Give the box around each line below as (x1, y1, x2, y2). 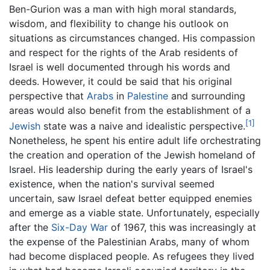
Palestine (127, 89, 168, 102)
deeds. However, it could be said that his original (9, 75, 232, 87)
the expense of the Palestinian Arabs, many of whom (9, 236, 250, 248)
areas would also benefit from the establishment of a (9, 104, 251, 116)
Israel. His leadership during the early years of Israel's (9, 163, 253, 176)
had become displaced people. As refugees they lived (9, 250, 254, 263)
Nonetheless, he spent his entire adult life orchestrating (9, 134, 261, 147)
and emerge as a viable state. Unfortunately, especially (9, 207, 260, 219)
